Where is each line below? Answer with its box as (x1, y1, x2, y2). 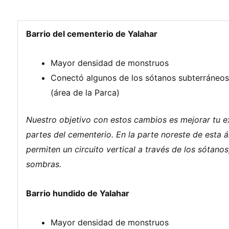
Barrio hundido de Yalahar (26, 188, 129, 198)
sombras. (26, 158, 61, 169)
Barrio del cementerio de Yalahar (26, 28, 157, 39)
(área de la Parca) (51, 87, 120, 98)
